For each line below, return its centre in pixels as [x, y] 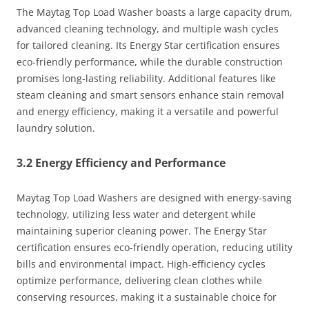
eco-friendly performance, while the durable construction [150, 61]
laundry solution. [56, 128]
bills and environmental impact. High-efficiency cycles [141, 263]
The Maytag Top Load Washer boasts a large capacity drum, [154, 12]
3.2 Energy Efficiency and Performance [121, 162]
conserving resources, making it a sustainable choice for [147, 297]
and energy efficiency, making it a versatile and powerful [148, 111]
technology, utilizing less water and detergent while [136, 214]
